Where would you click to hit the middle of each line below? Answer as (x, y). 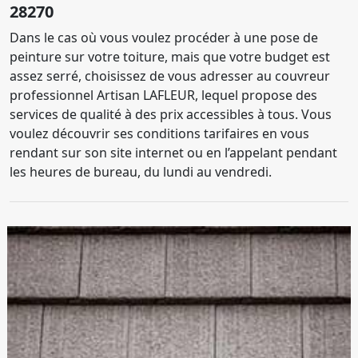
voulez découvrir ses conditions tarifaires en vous (159, 133)
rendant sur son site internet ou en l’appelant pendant (173, 153)
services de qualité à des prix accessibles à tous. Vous (171, 114)
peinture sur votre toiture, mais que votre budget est (170, 57)
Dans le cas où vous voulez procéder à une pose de (164, 38)
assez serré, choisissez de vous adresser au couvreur (170, 76)
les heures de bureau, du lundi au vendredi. (141, 172)
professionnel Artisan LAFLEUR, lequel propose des (163, 95)
